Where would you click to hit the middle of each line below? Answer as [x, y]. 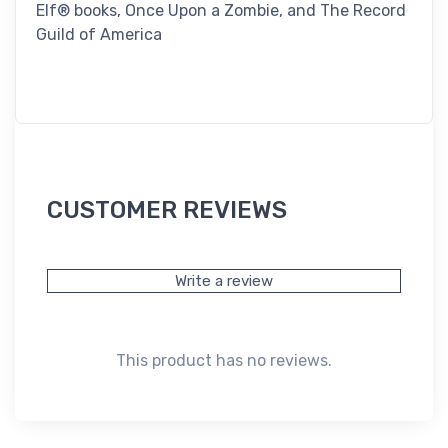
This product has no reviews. [224, 361]
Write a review [224, 281]
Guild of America [99, 35]
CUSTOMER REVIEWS [167, 210]
